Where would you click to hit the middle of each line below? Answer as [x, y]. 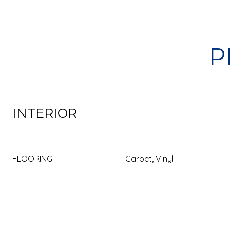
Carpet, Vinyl [149, 159]
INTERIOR [45, 113]
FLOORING [32, 159]
